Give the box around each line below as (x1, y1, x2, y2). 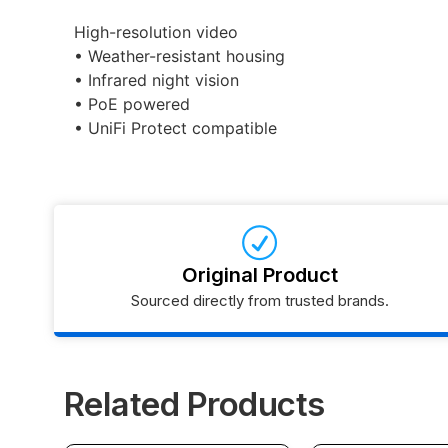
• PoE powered (73, 94, 190, 115)
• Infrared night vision (73, 70, 239, 91)
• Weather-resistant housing (73, 46, 285, 67)
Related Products (63, 383, 325, 424)
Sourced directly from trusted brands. (130, 290, 389, 310)
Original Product (181, 262, 338, 287)
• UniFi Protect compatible (73, 118, 277, 139)
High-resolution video (73, 22, 238, 43)
